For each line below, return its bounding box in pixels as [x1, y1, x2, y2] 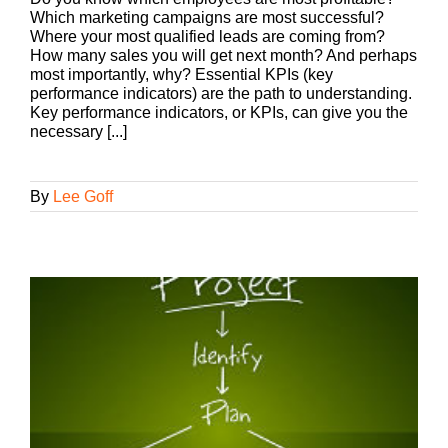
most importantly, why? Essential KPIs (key [30, 65, 333, 83]
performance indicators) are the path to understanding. [30, 84, 412, 102]
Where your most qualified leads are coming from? [30, 27, 385, 45]
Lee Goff [53, 187, 113, 205]
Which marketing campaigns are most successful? [30, 8, 384, 26]
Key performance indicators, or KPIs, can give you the [30, 103, 408, 121]
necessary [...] [30, 122, 127, 140]
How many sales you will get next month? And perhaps [30, 46, 417, 64]
